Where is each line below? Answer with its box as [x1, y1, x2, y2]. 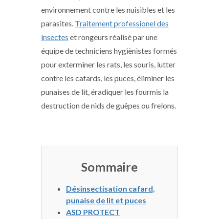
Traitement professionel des [75, 19, 169, 28]
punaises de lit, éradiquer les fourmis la [41, 87, 169, 96]
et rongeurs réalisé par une [68, 32, 157, 42]
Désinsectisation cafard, [66, 184, 155, 193]
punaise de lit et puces [66, 196, 146, 205]
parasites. [41, 19, 75, 28]
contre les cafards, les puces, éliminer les [41, 73, 175, 83]
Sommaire [81, 159, 138, 174]
